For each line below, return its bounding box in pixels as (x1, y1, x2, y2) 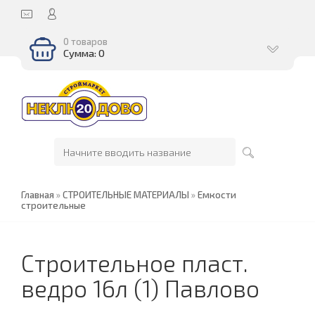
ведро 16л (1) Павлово (21, 274, 259, 302)
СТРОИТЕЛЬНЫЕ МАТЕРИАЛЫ (63, 189, 189, 200)
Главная (21, 189, 54, 200)
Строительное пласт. (21, 249, 248, 277)
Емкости (198, 189, 236, 200)
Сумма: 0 (63, 46, 105, 59)
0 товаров (63, 36, 108, 47)
